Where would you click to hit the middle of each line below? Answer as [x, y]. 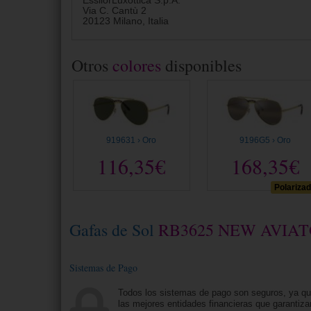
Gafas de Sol [112, 229]
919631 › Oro [132, 140]
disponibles [201, 66]
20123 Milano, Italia [126, 22]
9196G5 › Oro [265, 140]
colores [137, 66]
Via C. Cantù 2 [115, 11]
